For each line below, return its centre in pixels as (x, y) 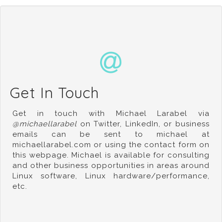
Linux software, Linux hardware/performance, (111, 176)
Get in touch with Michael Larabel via (111, 113)
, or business (184, 124)
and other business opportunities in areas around (111, 166)
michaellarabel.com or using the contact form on (111, 145)
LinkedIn (142, 124)
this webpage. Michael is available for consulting (111, 155)
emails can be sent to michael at (111, 134)
